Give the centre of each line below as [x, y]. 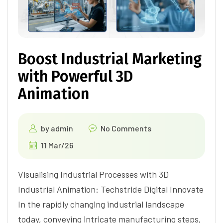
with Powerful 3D [75, 76]
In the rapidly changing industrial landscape [101, 204]
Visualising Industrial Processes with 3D [93, 174]
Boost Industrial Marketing [110, 59]
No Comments [126, 128]
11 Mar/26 [57, 145]
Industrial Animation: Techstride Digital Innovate [111, 189]
